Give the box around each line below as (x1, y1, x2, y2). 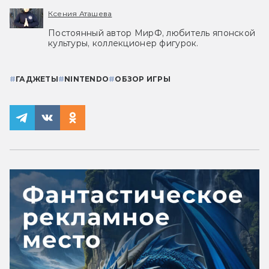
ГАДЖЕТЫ (16, 74, 58, 83)
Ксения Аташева (48, 8, 112, 18)
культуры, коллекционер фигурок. (48, 37, 199, 49)
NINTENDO (64, 74, 109, 83)
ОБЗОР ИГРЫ (115, 74, 171, 83)
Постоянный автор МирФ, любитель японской (48, 27, 256, 38)
